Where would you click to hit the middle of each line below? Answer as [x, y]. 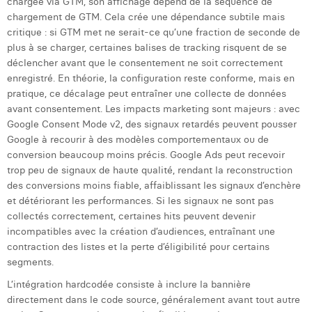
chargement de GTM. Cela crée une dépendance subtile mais [146, 17]
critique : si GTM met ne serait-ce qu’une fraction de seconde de [154, 32]
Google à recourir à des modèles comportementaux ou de [138, 139]
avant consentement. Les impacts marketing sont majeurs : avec [154, 109]
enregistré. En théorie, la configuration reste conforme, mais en [151, 78]
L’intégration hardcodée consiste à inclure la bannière [129, 284]
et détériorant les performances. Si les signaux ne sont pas [140, 201]
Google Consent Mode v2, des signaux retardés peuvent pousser [152, 124]
